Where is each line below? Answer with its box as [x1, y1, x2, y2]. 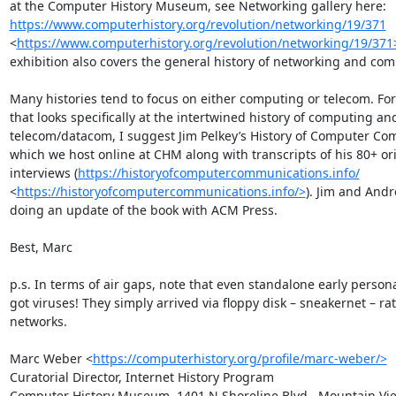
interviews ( [9, 164, 78, 181]
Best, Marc [9, 239, 72, 255]
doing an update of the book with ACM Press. [9, 202, 281, 218]
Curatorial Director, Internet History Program [9, 369, 274, 385]
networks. [9, 313, 71, 330]
